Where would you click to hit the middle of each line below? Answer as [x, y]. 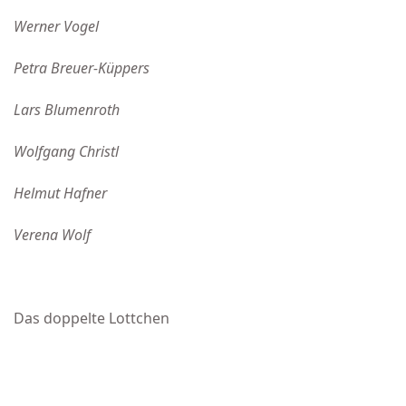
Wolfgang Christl [66, 151]
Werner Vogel [56, 26]
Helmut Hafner [60, 193]
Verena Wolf [52, 235]
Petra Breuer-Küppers [82, 68]
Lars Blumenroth [67, 110]
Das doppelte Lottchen [92, 318]
